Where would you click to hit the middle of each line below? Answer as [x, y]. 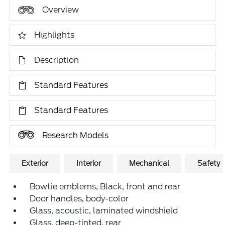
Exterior [35, 163]
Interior [89, 163]
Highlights [54, 35]
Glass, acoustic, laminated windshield [104, 210]
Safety [209, 163]
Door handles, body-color [79, 198]
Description [57, 60]
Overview [61, 10]
